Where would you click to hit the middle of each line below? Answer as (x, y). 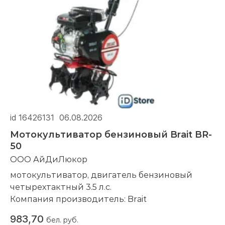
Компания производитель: (69, 199)
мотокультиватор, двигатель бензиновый (101, 175)
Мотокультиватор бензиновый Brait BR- (111, 134)
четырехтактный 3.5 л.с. (62, 187)
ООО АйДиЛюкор (49, 159)
